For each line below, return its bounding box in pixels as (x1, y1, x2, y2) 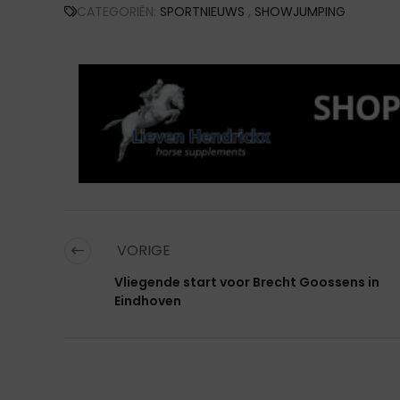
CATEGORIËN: (77, 3, 160, 21)
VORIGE (113, 240, 171, 262)
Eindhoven (114, 292, 181, 311)
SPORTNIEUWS (160, 3, 245, 21)
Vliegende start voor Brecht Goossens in (114, 273, 379, 292)
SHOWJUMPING (254, 3, 346, 21)
